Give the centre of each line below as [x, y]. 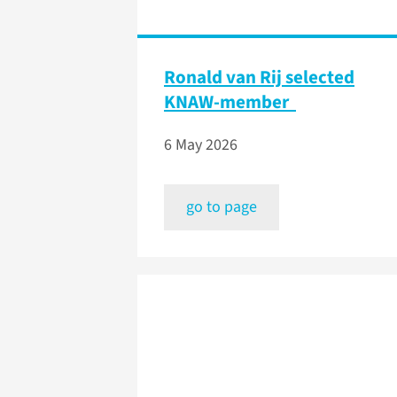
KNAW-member [230, 102]
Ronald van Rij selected [259, 78]
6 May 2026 [201, 145]
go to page [222, 207]
